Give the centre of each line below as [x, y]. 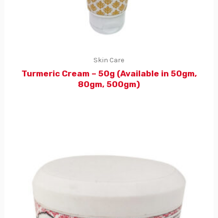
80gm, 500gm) [109, 84]
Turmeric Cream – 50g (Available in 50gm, [109, 74]
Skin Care [109, 60]
